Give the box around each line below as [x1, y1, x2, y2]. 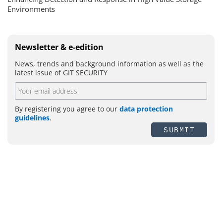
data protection [119, 104, 173, 113]
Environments [7, 3, 55, 14]
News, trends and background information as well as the [15, 58, 204, 68]
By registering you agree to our [15, 104, 119, 113]
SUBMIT [164, 124, 195, 134]
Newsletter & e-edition [15, 41, 104, 53]
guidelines [15, 112, 50, 122]
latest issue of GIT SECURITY [15, 67, 108, 77]
